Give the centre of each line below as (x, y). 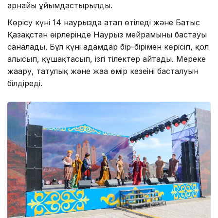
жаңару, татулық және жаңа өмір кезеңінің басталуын (103, 71)
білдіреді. (25, 83)
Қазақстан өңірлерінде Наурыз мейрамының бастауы (107, 34)
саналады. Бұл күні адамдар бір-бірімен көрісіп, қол (108, 46)
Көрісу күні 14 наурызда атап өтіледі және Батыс (104, 22)
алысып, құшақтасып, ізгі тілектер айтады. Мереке (107, 59)
